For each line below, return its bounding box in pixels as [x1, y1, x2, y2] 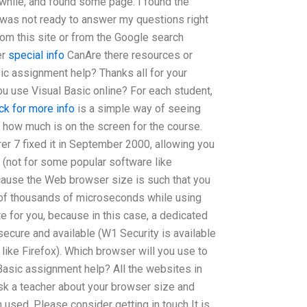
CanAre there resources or [64, 49, 193, 62]
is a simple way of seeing [75, 102, 201, 115]
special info [8, 49, 64, 62]
